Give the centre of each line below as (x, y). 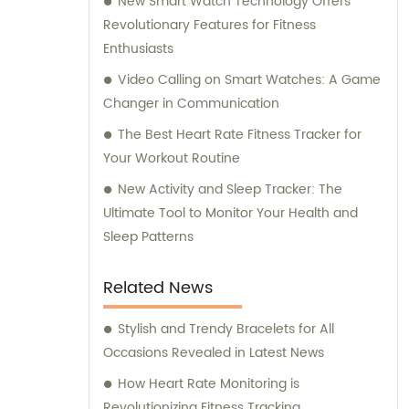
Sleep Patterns (148, 237)
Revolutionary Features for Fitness (210, 26)
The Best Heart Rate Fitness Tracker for (240, 135)
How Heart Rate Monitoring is (209, 384)
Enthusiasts (138, 49)
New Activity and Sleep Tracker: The (230, 190)
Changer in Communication (191, 104)
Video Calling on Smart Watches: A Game (249, 80)
